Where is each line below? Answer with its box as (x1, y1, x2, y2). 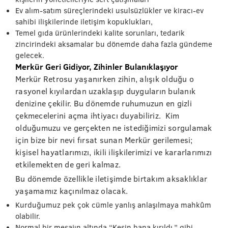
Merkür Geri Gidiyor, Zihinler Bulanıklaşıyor (15, 61, 178, 72)
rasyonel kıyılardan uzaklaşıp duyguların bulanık (15, 85, 195, 96)
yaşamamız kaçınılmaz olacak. (15, 185, 128, 196)
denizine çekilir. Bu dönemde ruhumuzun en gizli (15, 98, 192, 108)
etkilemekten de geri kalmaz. (15, 159, 121, 169)
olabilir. (15, 211, 40, 221)
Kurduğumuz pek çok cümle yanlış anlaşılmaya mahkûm (15, 199, 211, 210)
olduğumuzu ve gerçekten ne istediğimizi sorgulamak (15, 122, 212, 133)
